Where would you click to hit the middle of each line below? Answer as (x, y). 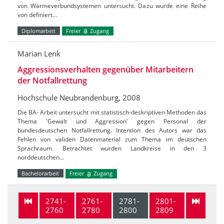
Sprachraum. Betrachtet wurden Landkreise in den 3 (112, 148)
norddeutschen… (41, 157)
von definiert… (37, 14)
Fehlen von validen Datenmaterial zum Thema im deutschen (112, 139)
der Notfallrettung (52, 81)
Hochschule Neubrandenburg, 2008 (79, 98)
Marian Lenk (39, 54)
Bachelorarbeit (40, 173)
